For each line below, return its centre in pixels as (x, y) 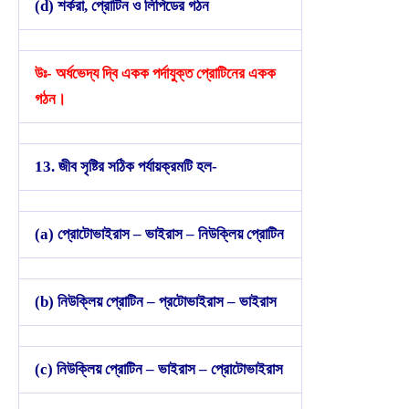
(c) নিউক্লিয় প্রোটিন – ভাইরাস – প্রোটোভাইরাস (159, 369)
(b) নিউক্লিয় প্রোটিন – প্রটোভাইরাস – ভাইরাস (156, 301)
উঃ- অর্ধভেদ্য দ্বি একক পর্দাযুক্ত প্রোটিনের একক (155, 73)
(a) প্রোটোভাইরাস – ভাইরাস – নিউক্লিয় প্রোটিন (159, 234)
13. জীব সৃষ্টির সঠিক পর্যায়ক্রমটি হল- (126, 166)
